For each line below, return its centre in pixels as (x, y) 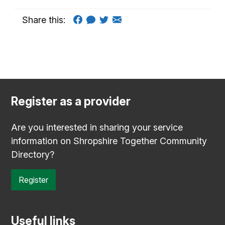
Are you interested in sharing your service (97, 127)
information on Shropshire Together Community (109, 141)
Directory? (33, 154)
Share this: (44, 20)
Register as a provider (71, 101)
